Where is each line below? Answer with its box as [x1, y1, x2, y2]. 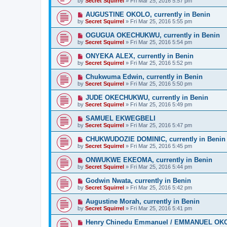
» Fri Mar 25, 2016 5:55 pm [124, 18, 192, 24]
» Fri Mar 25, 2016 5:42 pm [124, 184, 192, 191]
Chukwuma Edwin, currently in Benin [85, 72, 203, 81]
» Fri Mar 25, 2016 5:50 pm [124, 80, 192, 87]
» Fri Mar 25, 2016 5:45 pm [124, 142, 192, 149]
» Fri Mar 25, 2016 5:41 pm [124, 205, 192, 211]
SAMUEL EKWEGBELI [85, 114, 156, 122]
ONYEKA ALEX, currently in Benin [85, 52, 194, 60]
